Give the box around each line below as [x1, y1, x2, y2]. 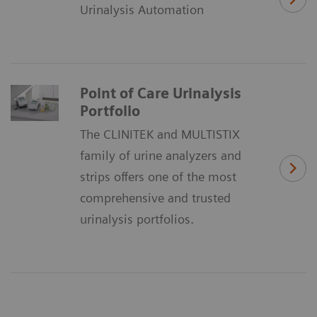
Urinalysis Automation [80, 2, 204, 18]
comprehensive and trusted [80, 190, 231, 206]
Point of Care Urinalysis [80, 85, 241, 103]
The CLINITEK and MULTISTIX [80, 127, 240, 142]
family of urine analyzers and [80, 148, 241, 163]
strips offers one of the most [80, 169, 236, 185]
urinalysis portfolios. [80, 212, 194, 227]
